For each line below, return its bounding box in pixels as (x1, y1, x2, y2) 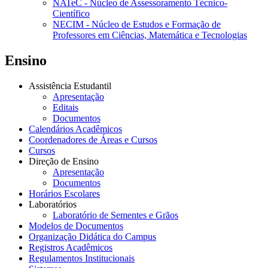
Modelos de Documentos (29, 221, 123, 232)
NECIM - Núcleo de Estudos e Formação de (53, 19, 221, 30)
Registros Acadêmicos (29, 242, 112, 253)
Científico (53, 8, 90, 19)
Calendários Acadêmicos (29, 124, 122, 135)
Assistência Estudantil (29, 81, 111, 92)
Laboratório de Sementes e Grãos (53, 210, 178, 221)
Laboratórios (29, 199, 77, 210)
